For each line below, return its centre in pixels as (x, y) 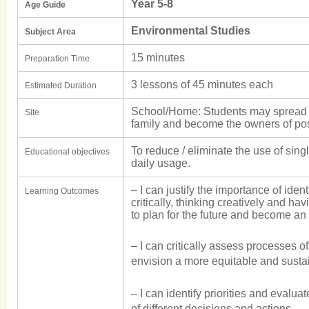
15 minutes (158, 58)
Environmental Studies (191, 31)
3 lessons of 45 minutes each (202, 84)
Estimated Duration (61, 86)
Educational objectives (67, 152)
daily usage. (161, 163)
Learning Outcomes (62, 191)
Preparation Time (57, 59)
